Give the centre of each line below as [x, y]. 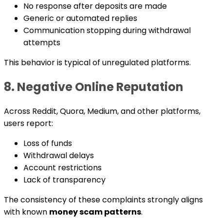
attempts [42, 42]
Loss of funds [48, 143]
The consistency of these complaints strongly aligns [103, 200]
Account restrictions [63, 167]
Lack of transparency [64, 180]
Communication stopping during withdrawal [107, 30]
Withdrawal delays [59, 155]
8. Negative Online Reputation [94, 87]
